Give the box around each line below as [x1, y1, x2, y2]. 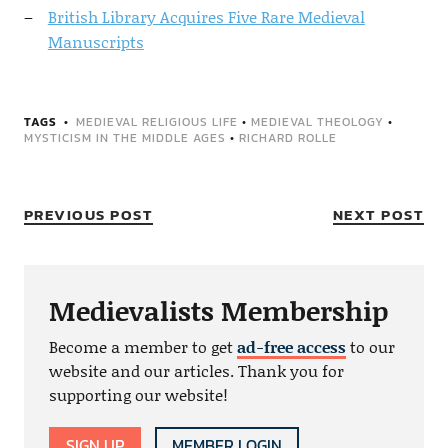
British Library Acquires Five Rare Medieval [47, 5, 365, 29]
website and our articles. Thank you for [48, 359, 344, 383]
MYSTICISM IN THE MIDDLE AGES [23, 129, 226, 148]
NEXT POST [332, 203, 425, 227]
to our [345, 335, 395, 359]
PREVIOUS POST [23, 203, 154, 227]
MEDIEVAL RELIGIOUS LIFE [75, 113, 238, 132]
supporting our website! [48, 383, 228, 407]
